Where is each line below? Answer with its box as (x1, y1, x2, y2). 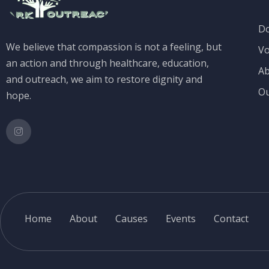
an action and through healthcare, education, (6, 56, 209, 70)
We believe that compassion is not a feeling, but (6, 40, 222, 53)
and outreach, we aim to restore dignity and (6, 73, 202, 86)
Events (166, 212, 196, 225)
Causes (115, 212, 148, 225)
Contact (214, 212, 249, 225)
